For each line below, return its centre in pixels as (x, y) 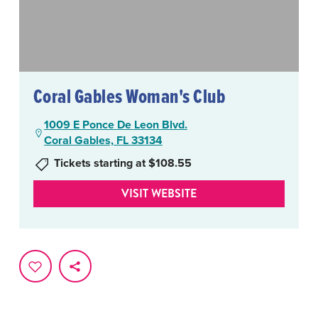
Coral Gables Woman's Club (129, 96)
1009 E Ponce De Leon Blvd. (115, 125)
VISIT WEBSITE (159, 194)
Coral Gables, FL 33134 (103, 141)
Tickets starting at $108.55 (122, 163)
